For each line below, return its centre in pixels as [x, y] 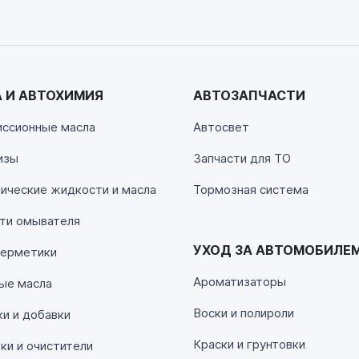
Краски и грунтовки [249, 344]
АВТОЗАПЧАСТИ [249, 95]
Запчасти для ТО [242, 158]
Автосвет [221, 127]
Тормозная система [250, 189]
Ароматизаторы [239, 281]
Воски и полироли [243, 313]
